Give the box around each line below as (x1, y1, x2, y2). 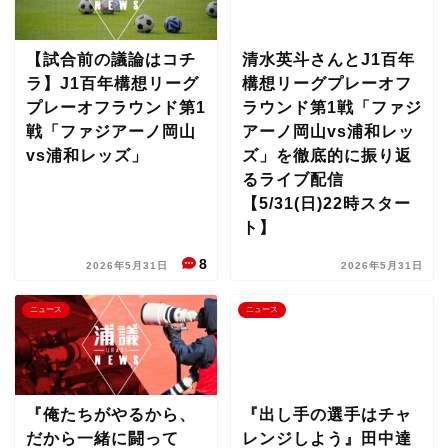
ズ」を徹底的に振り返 (241, 147, 412, 164)
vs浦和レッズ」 (26, 147, 148, 164)
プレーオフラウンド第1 (26, 99, 206, 116)
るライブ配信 (241, 171, 344, 188)
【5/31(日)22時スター (241, 195, 411, 212)
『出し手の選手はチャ (241, 406, 412, 423)
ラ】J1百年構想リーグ (26, 75, 199, 92)
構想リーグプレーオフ (241, 75, 412, 92)
